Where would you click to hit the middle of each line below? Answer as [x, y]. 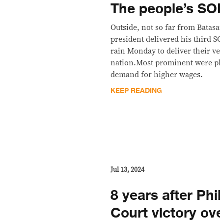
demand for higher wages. [157, 74]
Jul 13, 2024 [128, 170]
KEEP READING [137, 90]
